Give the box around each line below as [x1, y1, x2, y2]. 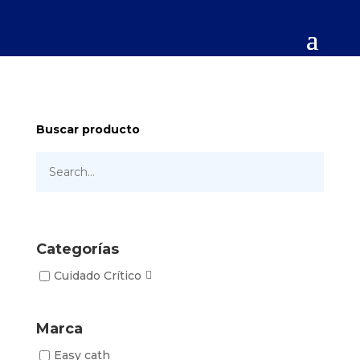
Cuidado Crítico [53, 268, 141, 284]
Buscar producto [35, 122, 140, 137]
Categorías [35, 239, 119, 258]
